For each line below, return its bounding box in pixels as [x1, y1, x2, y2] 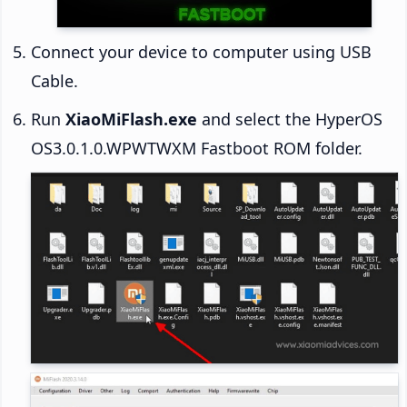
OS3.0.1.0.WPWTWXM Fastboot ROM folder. [31, 137, 362, 160]
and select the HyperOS [197, 108, 382, 131]
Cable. [31, 70, 78, 93]
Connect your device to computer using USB [31, 41, 372, 64]
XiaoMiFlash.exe [65, 108, 197, 131]
